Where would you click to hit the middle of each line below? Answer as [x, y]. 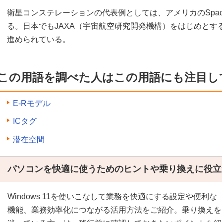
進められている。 [39, 40]
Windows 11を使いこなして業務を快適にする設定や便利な [112, 196]
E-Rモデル [32, 103]
